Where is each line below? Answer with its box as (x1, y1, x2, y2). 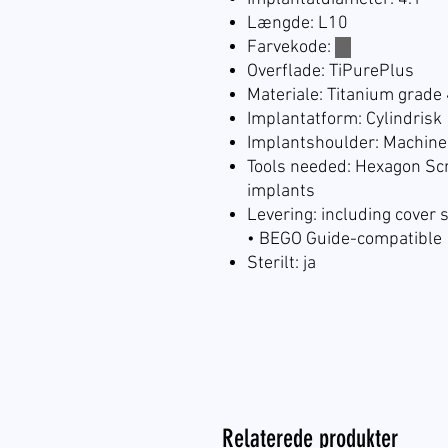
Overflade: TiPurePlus (247, 60, 414, 82)
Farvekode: (247, 36, 335, 58)
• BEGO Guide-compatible (247, 228, 442, 250)
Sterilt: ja (247, 252, 316, 274)
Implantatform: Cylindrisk (247, 108, 442, 130)
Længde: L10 (247, 12, 348, 34)
